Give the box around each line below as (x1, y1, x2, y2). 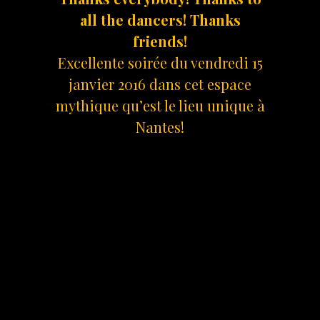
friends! (133, 31, 187, 51)
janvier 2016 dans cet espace (69, 74, 251, 94)
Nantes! (136, 116, 184, 136)
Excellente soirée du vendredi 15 (57, 52, 263, 72)
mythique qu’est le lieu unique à (55, 95, 265, 115)
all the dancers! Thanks (79, 9, 241, 29)
